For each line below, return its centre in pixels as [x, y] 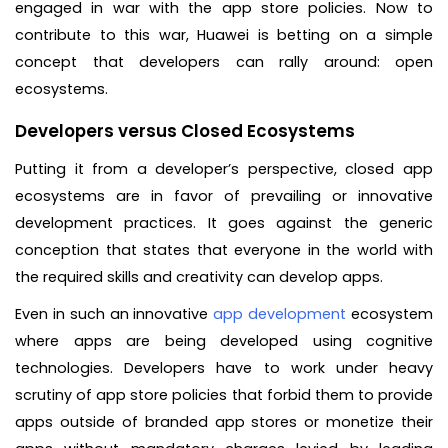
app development [280, 313]
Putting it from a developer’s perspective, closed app [224, 168]
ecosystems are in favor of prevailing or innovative [224, 195]
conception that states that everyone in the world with [224, 249]
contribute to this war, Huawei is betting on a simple [224, 35]
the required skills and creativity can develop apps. [201, 276]
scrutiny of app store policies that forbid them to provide [224, 394]
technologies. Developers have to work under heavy [224, 367]
